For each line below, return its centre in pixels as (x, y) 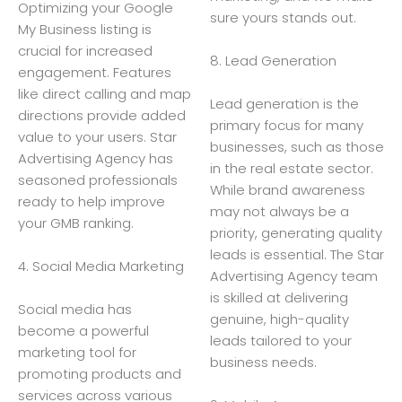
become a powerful (83, 330)
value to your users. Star (97, 136)
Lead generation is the (284, 103)
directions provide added (102, 115)
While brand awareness (288, 189)
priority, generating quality (296, 232)
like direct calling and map (105, 93)
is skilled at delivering (279, 297)
